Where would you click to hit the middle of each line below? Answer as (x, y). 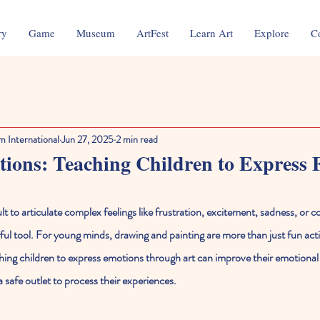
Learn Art (211, 33)
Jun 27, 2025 (87, 139)
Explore (272, 33)
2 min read (137, 139)
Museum (96, 33)
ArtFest (152, 33)
